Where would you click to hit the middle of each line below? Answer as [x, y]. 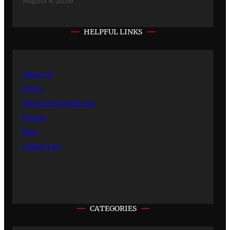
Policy [33, 89]
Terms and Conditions [59, 103]
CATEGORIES [113, 209]
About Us [38, 75]
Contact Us [42, 147]
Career [34, 118]
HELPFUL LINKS [113, 32]
